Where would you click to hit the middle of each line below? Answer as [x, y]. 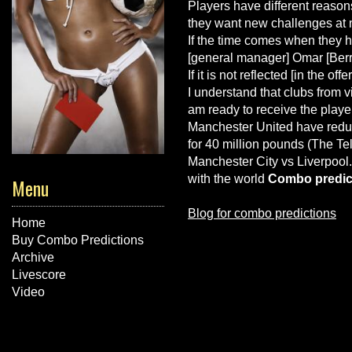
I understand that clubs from [266, 92]
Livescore [39, 274]
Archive [33, 257]
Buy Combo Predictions [78, 240]
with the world [228, 179]
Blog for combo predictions [262, 213]
